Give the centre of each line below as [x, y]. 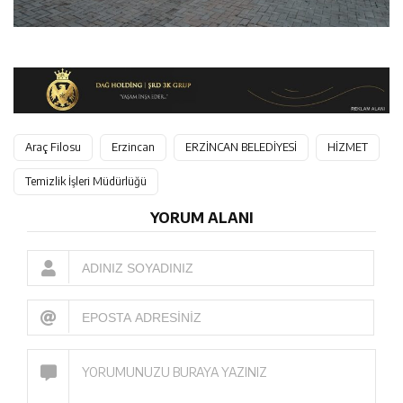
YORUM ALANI [201, 217]
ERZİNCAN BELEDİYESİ [241, 147]
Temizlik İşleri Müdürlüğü [86, 181]
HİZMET [348, 147]
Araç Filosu [53, 147]
